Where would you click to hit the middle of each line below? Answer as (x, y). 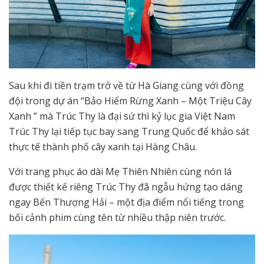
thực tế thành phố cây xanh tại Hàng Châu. (103, 147)
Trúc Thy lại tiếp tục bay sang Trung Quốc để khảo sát (129, 132)
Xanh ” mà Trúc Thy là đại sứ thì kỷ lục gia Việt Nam (122, 116)
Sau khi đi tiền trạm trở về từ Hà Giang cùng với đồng (126, 86)
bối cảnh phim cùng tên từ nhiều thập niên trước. (117, 218)
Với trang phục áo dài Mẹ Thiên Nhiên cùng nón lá (120, 172)
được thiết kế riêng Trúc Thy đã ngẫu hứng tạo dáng (126, 187)
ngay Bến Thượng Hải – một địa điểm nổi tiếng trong (126, 202)
